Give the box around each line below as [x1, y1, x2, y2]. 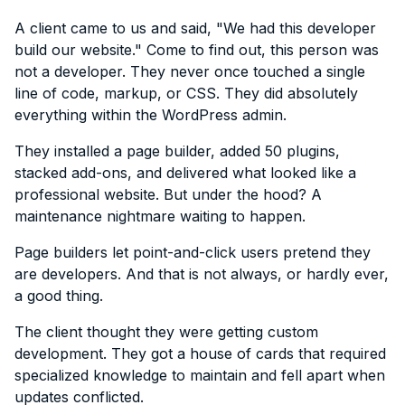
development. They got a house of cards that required [14, 344, 386, 363]
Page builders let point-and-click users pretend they [14, 242, 371, 261]
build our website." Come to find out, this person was [14, 40, 379, 59]
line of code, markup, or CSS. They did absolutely [14, 83, 358, 102]
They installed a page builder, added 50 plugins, [14, 141, 340, 160]
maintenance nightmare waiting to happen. [14, 206, 306, 225]
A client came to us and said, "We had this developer [14, 18, 376, 37]
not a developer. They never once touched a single [14, 61, 365, 80]
